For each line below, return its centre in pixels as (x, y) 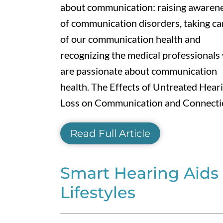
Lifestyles (98, 193)
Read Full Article (110, 133)
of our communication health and (130, 39)
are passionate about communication (138, 70)
